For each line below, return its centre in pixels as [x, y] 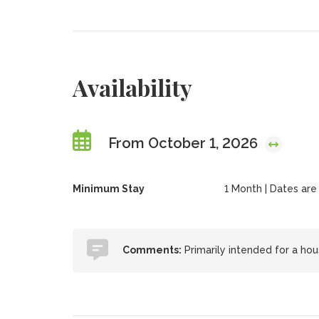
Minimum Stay [108, 189]
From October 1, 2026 [184, 143]
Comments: [152, 250]
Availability [132, 87]
